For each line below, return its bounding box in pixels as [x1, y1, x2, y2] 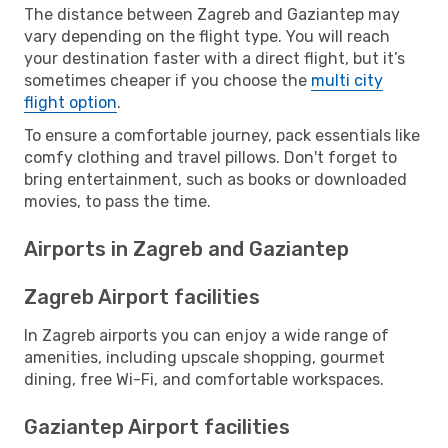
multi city [311, 70, 383, 90]
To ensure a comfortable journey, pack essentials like [24, 125, 420, 145]
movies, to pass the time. [24, 191, 211, 211]
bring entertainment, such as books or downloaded [24, 169, 407, 189]
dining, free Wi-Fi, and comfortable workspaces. [24, 369, 384, 389]
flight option [24, 92, 117, 112]
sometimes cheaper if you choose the [24, 70, 311, 90]
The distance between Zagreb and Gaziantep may [24, 4, 400, 24]
